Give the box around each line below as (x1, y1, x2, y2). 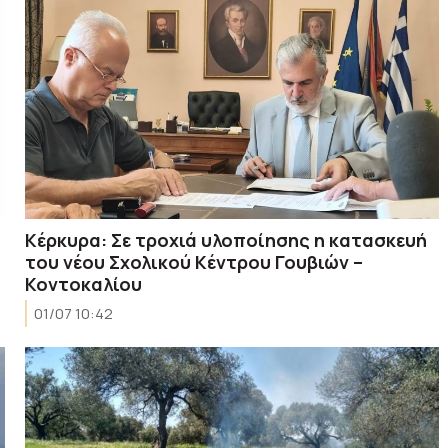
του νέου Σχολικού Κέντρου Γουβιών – (25, 249, 364, 274)
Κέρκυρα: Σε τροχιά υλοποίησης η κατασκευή (25, 227, 428, 252)
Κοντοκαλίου (25, 271, 143, 296)
